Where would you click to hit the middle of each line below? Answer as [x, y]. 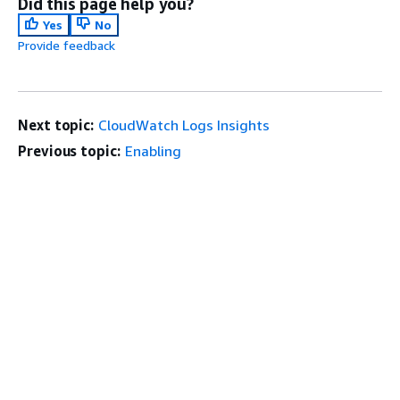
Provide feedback [67, 45]
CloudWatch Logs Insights [184, 125]
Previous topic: [69, 151]
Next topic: [56, 125]
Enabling [153, 151]
